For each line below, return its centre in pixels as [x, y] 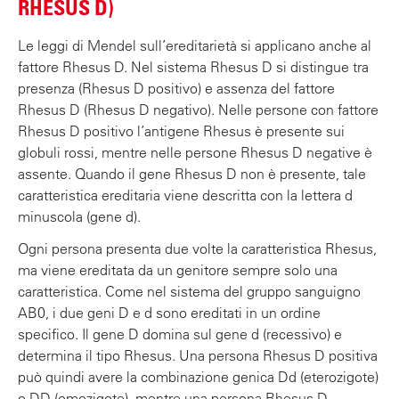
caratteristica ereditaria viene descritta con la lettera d [185, 195]
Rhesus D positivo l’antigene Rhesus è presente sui [181, 130]
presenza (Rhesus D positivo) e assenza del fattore [176, 88]
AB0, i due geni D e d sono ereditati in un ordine [169, 312]
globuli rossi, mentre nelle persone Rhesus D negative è [195, 152]
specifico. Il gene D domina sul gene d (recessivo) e [180, 334]
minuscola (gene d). [79, 216]
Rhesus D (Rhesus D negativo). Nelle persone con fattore [198, 109]
